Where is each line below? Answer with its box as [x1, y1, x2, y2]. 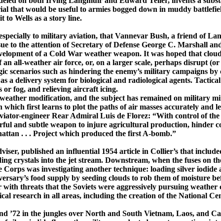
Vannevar [115, 32, 148, 40]
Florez [127, 111, 148, 120]
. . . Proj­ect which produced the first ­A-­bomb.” [19, 129, 176, 138]
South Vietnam [122, 209, 172, 218]
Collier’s [150, 147, 178, 156]
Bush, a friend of [148, 32, 208, 40]
